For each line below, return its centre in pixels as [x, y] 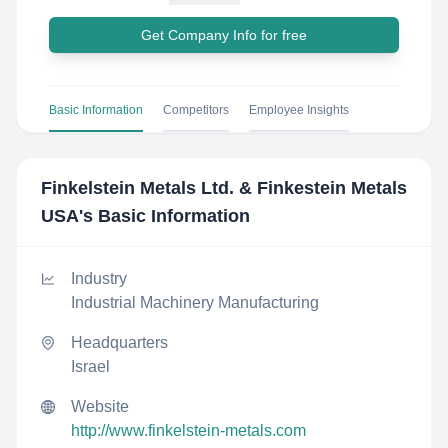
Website [100, 406]
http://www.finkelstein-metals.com [188, 430]
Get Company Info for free [224, 35]
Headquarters [119, 342]
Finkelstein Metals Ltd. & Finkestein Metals [224, 188]
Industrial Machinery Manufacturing [195, 302]
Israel [90, 366]
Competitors [196, 110]
